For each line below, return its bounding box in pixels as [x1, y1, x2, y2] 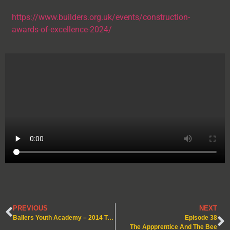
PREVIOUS [13, 204, 48, 212]
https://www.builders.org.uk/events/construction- [11, 12, 190, 22]
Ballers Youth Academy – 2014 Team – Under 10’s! [107, 214, 113, 221]
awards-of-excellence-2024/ [11, 24, 112, 34]
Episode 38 [185, 214, 217, 221]
